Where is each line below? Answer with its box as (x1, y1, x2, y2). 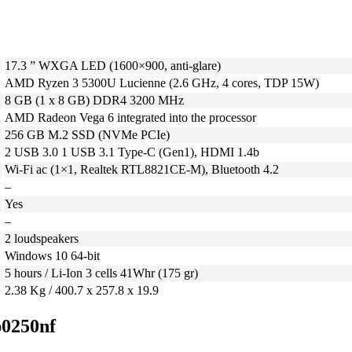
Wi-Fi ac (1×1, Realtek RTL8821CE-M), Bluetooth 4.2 (5, 163, 279, 177)
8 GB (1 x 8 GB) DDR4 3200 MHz (5, 93, 184, 108)
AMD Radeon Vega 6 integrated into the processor (5, 111, 256, 125)
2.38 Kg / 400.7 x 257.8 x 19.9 (5, 284, 159, 298)
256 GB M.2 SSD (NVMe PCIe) (5, 128, 170, 142)
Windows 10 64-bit (5, 249, 100, 263)
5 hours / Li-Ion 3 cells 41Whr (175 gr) (5, 266, 198, 280)
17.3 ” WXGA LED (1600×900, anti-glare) (5, 59, 221, 73)
